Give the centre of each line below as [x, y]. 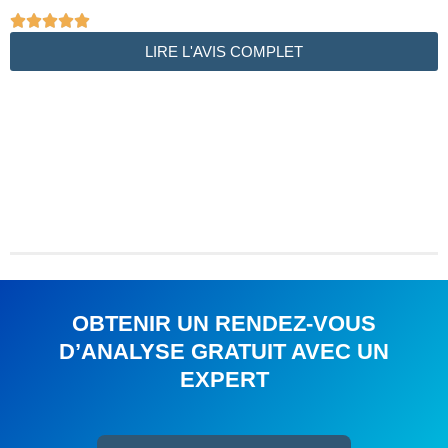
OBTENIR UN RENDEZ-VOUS [224, 324]
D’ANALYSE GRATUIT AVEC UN [224, 352]
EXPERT [224, 380]
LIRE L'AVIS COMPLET [224, 51]
